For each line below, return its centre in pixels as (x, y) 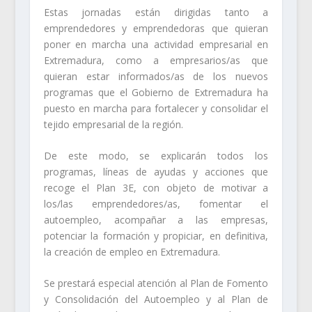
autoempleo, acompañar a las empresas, (156, 219)
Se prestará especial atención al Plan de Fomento (156, 283)
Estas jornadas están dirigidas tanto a (156, 12)
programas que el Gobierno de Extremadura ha (156, 92)
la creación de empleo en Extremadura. (132, 251)
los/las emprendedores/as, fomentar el (156, 203)
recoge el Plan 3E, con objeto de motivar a (156, 187)
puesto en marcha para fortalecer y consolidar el (156, 108)
